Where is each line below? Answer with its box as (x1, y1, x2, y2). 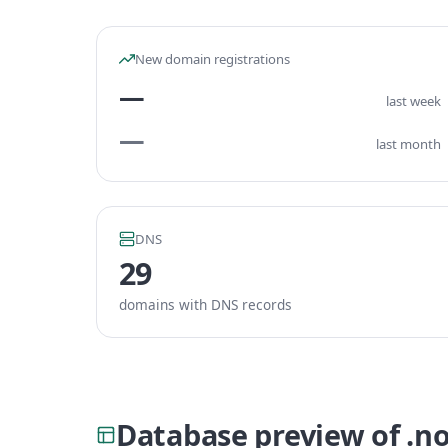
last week (386, 92, 441, 110)
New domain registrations (135, 50, 290, 68)
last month (376, 135, 441, 153)
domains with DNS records (119, 295, 292, 314)
